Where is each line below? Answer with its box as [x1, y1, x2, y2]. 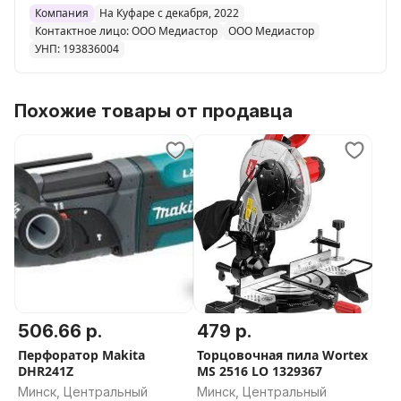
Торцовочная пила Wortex [197, 346, 368, 363]
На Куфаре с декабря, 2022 [99, 5, 239, 21]
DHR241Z [18, 363, 73, 380]
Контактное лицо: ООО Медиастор [35, 23, 218, 38]
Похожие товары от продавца [14, 100, 293, 122]
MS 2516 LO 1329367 [197, 363, 322, 380]
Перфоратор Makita [18, 346, 145, 363]
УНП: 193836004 [35, 41, 119, 56]
